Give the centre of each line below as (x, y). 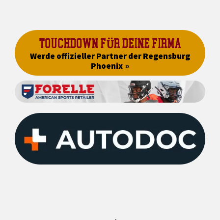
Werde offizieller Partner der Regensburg (110, 56)
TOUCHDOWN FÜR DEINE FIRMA (110, 43)
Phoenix (107, 66)
